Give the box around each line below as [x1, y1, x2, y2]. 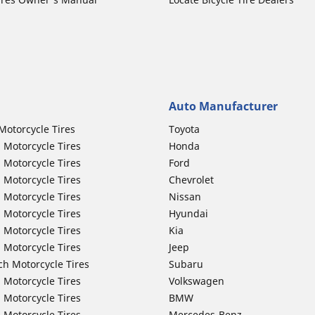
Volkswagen [169, 274, 224, 288]
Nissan [169, 190, 201, 203]
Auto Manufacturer [169, 98, 278, 114]
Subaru [169, 257, 203, 271]
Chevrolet [169, 173, 214, 186]
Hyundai [169, 207, 208, 220]
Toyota [169, 122, 200, 136]
